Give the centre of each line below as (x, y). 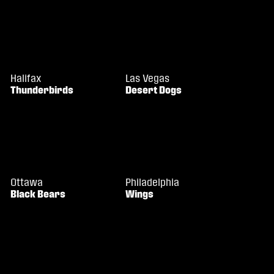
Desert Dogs (154, 90)
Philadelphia (153, 182)
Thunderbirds (42, 90)
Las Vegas (148, 78)
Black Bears (38, 194)
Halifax (26, 78)
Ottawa (27, 182)
